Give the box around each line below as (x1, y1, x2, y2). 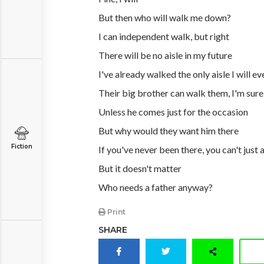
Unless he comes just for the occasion (98, 106, 248, 117)
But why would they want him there (98, 125, 239, 136)
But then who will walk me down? (98, 12, 231, 23)
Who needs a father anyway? (98, 181, 213, 193)
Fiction (11, 143, 32, 150)
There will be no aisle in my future (98, 49, 232, 61)
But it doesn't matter (98, 163, 181, 174)
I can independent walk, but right (98, 31, 229, 42)
